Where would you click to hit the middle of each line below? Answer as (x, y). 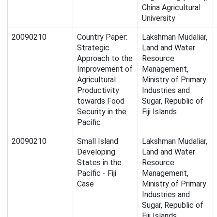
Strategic (93, 48)
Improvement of (105, 69)
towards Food (101, 101)
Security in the (102, 112)
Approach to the (105, 59)
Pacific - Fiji (97, 173)
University (159, 18)
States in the (99, 163)
